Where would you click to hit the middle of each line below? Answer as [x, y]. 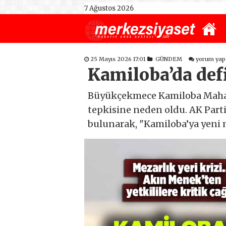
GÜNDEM [169, 59]
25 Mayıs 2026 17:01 [119, 59]
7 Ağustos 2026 [109, 8]
